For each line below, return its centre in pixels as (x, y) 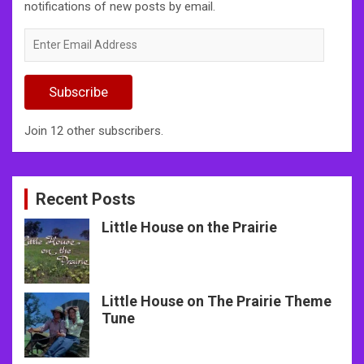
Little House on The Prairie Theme (217, 301)
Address (46, 69)
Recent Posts (86, 199)
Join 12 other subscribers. (94, 130)
